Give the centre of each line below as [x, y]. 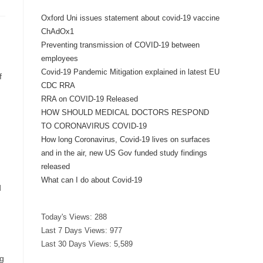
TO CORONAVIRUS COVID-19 [94, 126]
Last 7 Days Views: [75, 230]
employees [60, 58]
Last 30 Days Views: [77, 244]
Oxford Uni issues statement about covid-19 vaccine [130, 18]
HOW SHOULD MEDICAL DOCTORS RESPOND [125, 112]
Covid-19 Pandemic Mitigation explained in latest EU [130, 72]
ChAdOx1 [58, 31]
